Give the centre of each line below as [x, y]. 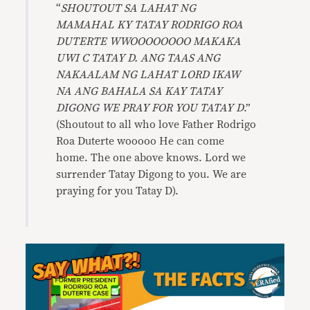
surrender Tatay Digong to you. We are [152, 174]
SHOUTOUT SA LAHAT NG [129, 8]
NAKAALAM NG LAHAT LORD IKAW [148, 75]
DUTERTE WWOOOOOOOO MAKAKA [149, 42]
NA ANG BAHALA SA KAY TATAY [139, 91]
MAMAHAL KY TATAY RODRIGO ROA [150, 25]
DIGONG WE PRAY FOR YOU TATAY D [150, 108]
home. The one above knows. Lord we [151, 158]
